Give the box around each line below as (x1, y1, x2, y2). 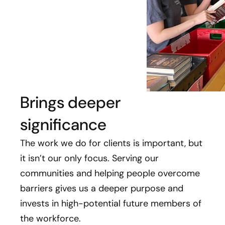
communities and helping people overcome (20, 167, 200, 179)
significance (20, 114, 106, 135)
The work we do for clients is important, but (20, 137, 202, 149)
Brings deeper (20, 92, 121, 113)
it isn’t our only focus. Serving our (20, 152, 159, 164)
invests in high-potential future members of (20, 197, 201, 209)
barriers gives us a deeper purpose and (20, 182, 183, 194)
